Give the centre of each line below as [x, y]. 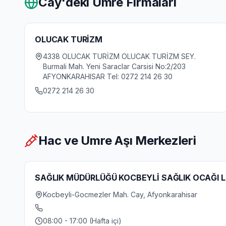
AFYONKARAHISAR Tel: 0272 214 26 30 [108, 76]
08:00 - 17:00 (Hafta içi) [82, 221]
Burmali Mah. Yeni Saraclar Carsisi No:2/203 [114, 66]
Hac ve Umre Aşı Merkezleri [117, 140]
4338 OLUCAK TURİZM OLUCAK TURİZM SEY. [119, 56]
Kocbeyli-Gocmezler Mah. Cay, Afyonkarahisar [120, 194]
